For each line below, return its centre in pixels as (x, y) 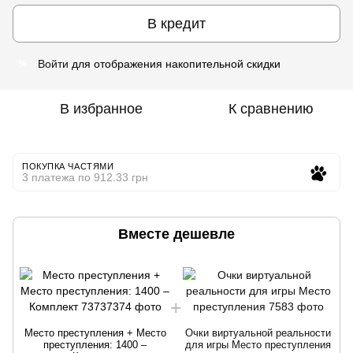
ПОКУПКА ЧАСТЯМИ (68, 166)
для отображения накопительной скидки (175, 64)
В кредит (176, 23)
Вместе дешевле (176, 234)
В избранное (101, 109)
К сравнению (271, 109)
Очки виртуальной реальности (258, 333)
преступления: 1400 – (95, 345)
